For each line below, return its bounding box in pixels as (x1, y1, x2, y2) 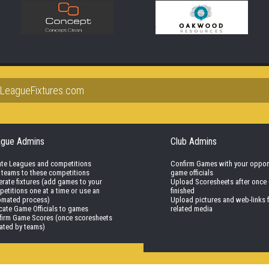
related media (170, 204, 213, 214)
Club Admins (170, 136, 217, 148)
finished (170, 186, 195, 196)
